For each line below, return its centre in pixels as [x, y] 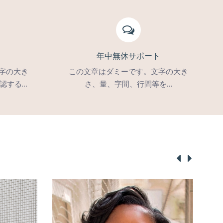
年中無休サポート [128, 56]
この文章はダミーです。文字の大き [128, 71]
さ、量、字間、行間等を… [128, 84]
